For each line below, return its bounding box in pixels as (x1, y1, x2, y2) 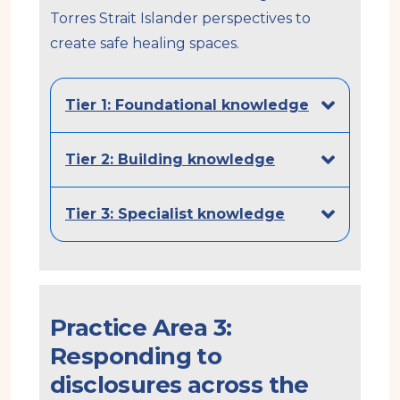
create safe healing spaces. (50, 34, 239, 52)
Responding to (50, 341, 222, 371)
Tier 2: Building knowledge (65, 150, 275, 168)
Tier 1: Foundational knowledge (65, 96, 309, 113)
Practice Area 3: (50, 312, 232, 342)
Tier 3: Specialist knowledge (65, 204, 285, 222)
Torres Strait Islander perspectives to (50, 9, 311, 27)
